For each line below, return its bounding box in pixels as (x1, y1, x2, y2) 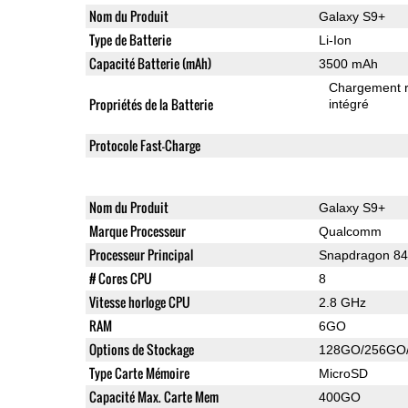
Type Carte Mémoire (88, 362, 189, 382)
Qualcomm (318, 223, 382, 239)
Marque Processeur (88, 220, 186, 240)
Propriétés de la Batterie (88, 94, 213, 114)
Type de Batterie (88, 29, 171, 49)
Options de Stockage (88, 339, 194, 359)
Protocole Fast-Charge (88, 135, 200, 155)
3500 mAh (318, 56, 378, 71)
